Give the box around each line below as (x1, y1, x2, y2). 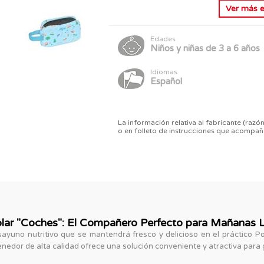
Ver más (226, 4, 260, 14)
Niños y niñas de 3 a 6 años (150, 43, 260, 54)
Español (150, 76, 183, 87)
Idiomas (150, 68, 178, 77)
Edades (150, 35, 176, 44)
